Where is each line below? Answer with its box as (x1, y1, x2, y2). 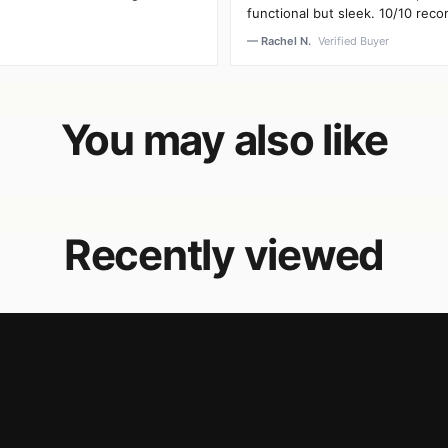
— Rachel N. (247, 33, 314, 48)
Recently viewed (63, 229, 385, 281)
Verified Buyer (318, 33, 389, 48)
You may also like (60, 113, 388, 165)
